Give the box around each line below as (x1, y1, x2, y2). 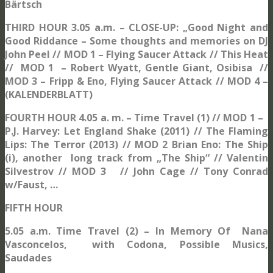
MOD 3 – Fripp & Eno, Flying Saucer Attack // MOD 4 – (5, 74, 268, 88)
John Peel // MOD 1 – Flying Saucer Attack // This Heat (5, 47, 268, 61)
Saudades (5, 250, 54, 264)
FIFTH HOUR (5, 200, 63, 214)
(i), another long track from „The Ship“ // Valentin (5, 151, 268, 165)
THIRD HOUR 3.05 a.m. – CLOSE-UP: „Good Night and (5, 20, 268, 34)
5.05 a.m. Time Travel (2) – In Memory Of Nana (5, 224, 268, 238)
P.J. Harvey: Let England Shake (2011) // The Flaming (5, 124, 268, 138)
